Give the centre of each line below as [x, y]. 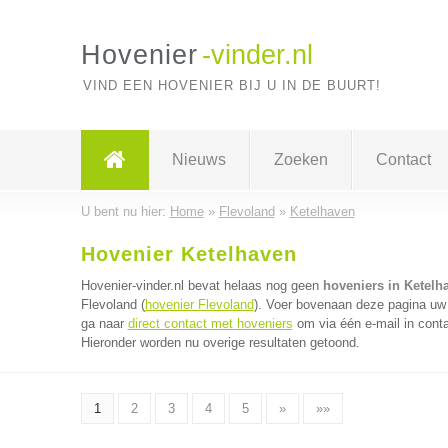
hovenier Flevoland [199, 304]
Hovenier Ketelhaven [188, 254]
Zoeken [300, 159]
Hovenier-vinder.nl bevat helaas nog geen [201, 285]
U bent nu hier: [125, 211]
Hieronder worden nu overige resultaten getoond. [220, 342]
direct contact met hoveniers [210, 323]
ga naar [104, 323]
